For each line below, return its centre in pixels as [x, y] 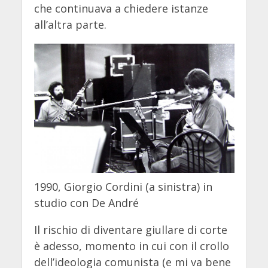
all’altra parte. [70, 25]
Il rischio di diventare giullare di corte [130, 230]
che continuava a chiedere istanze [121, 9]
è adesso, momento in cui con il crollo [131, 246]
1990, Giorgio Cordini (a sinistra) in [123, 187]
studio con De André [86, 203]
